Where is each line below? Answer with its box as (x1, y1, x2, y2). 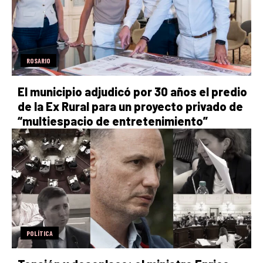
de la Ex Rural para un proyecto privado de (18, 99, 243, 113)
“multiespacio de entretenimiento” (18, 113, 208, 128)
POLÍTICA (26, 228, 53, 237)
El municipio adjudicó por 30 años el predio (18, 84, 247, 99)
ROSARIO (26, 56, 50, 65)
